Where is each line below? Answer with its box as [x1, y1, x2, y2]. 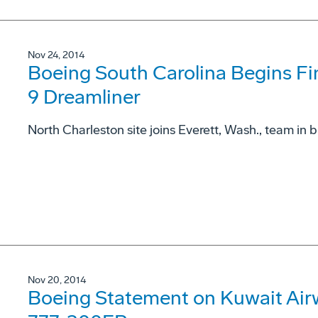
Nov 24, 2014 [28, 48, 84, 61]
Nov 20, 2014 [28, 274, 86, 287]
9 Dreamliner [28, 84, 141, 109]
